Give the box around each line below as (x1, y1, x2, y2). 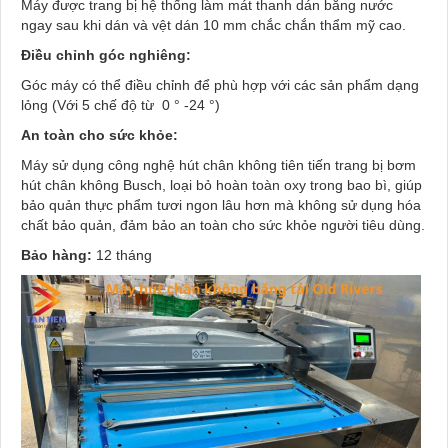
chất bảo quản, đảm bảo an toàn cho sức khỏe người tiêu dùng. (21, 217, 425, 234)
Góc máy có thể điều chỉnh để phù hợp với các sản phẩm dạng (21, 77, 419, 94)
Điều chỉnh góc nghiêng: (21, 47, 191, 64)
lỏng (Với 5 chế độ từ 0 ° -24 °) (21, 97, 220, 114)
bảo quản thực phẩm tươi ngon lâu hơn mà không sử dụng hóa (21, 197, 421, 214)
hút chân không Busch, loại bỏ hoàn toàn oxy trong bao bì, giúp (21, 177, 422, 194)
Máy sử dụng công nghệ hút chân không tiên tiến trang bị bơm (21, 157, 416, 174)
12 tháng (92, 247, 152, 264)
